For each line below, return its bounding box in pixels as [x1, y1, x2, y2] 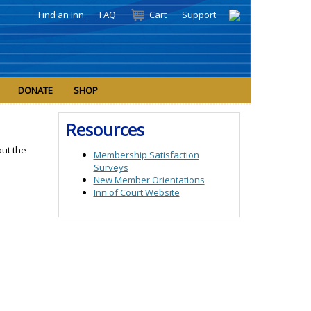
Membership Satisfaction [93, 149, 199, 162]
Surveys [93, 161, 128, 174]
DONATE [18, 84, 53, 97]
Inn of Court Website [93, 186, 180, 199]
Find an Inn [37, 8, 84, 22]
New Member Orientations [93, 174, 205, 187]
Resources [65, 118, 144, 142]
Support [181, 8, 216, 22]
